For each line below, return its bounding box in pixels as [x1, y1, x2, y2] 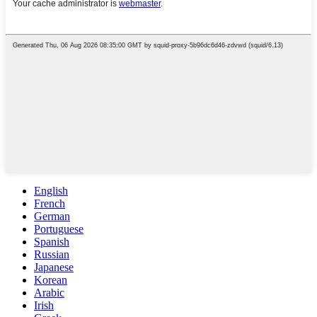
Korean [34, 273, 67, 286]
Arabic [34, 286, 64, 299]
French [34, 197, 65, 209]
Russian [34, 248, 69, 260]
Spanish [34, 235, 69, 248]
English [34, 184, 68, 197]
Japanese [34, 260, 74, 273]
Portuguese [34, 222, 83, 235]
